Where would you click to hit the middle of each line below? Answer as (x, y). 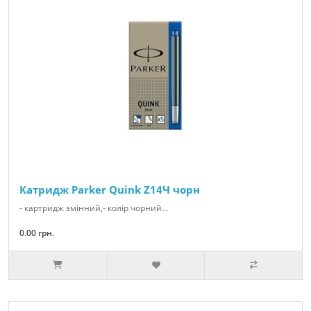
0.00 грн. (37, 233)
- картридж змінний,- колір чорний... (94, 208)
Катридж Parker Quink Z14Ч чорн (110, 190)
